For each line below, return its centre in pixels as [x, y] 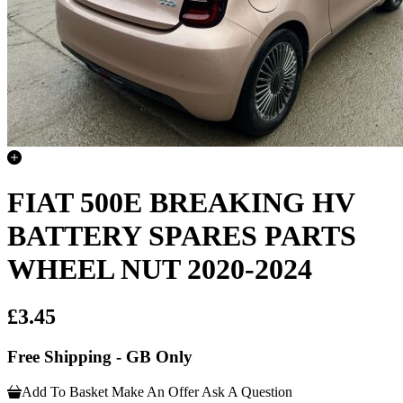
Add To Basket [65, 391]
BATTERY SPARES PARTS [182, 235]
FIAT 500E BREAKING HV [181, 202]
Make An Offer [155, 391]
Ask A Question [247, 391]
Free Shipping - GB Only [100, 357]
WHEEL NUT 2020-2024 [160, 269]
